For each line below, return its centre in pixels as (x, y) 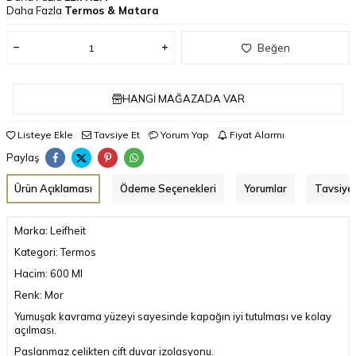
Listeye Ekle (44, 135)
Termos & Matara (112, 10)
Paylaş (23, 158)
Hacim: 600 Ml (48, 274)
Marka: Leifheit (50, 231)
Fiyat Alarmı (256, 135)
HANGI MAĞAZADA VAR (183, 99)
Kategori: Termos (55, 252)
